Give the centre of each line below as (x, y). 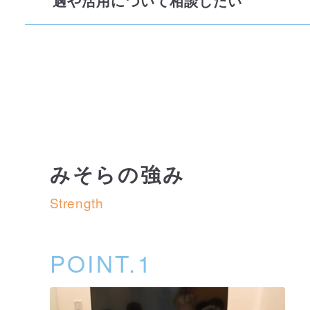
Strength (76, 202)
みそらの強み (117, 175)
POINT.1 (101, 263)
